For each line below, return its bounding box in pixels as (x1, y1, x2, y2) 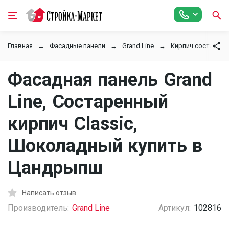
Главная (8, 42, 33, 50)
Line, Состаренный (8, 91, 168, 112)
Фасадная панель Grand (8, 69, 212, 90)
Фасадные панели (50, 42, 105, 50)
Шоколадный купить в (8, 135, 203, 156)
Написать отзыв (22, 188, 76, 197)
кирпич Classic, (8, 113, 138, 134)
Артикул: (158, 203, 191, 213)
